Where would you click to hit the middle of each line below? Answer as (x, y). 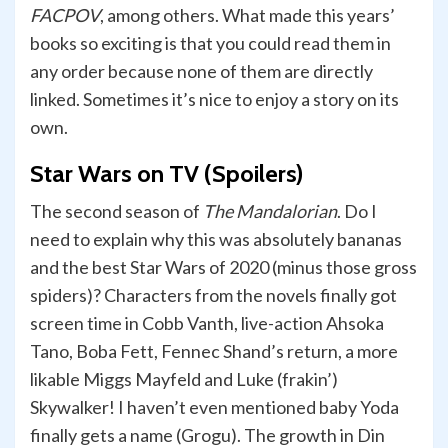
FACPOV (65, 15)
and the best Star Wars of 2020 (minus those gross (223, 267)
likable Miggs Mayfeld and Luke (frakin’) (184, 379)
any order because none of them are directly (201, 71)
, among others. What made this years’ (247, 15)
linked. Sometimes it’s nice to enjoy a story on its (214, 99)
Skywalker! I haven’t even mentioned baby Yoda (214, 407)
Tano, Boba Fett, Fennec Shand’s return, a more (214, 351)
